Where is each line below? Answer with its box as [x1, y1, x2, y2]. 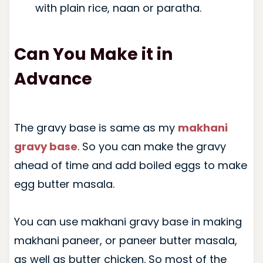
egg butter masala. [14, 176, 114, 191]
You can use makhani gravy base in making [14, 214, 242, 229]
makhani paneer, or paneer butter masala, [14, 232, 237, 248]
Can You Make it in [14, 42, 173, 66]
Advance [14, 67, 92, 90]
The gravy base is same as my [14, 120, 178, 135]
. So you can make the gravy [77, 139, 226, 154]
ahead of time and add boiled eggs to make [14, 157, 247, 173]
